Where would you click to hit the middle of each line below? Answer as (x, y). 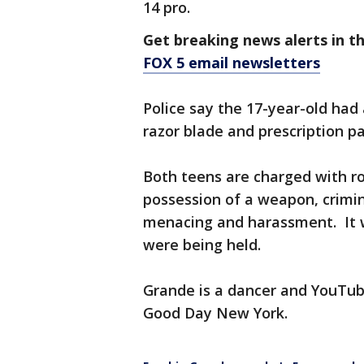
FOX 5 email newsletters (232, 63)
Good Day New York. (215, 313)
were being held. (202, 245)
